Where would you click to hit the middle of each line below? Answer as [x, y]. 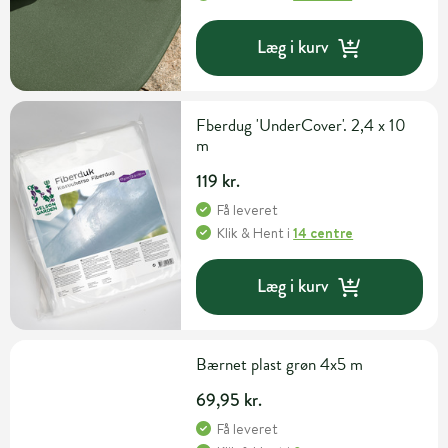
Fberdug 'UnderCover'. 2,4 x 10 [301, 125]
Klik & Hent [251, 232]
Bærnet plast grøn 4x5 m [280, 364]
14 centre [323, 232]
